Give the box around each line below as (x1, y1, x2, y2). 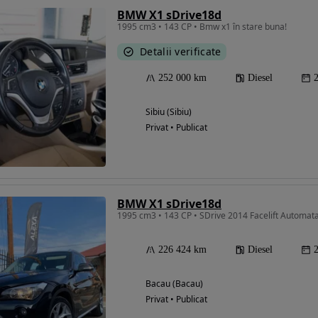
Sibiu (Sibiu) (146, 106, 192, 119)
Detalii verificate (140, 45, 221, 59)
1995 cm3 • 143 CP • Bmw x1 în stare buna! (117, 21, 287, 33)
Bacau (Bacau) (146, 278, 203, 290)
